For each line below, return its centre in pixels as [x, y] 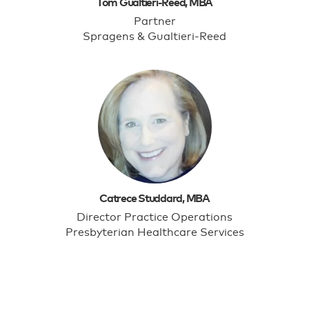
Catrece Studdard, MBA [154, 199]
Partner [154, 21]
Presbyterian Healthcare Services [154, 232]
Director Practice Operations [154, 217]
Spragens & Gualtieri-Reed [154, 37]
